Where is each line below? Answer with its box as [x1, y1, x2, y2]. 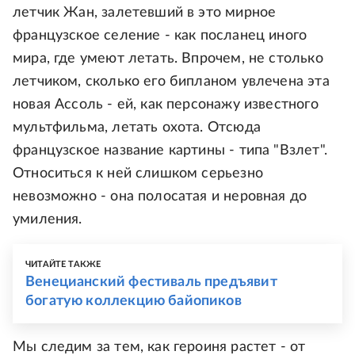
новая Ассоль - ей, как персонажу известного [13, 97, 319, 113]
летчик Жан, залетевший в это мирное [13, 6, 277, 21]
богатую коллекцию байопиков [25, 294, 242, 309]
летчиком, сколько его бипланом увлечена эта [13, 74, 330, 90]
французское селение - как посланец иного [13, 29, 307, 44]
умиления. [13, 212, 82, 227]
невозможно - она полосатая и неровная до [13, 189, 307, 204]
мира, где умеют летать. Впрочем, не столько [13, 52, 323, 67]
